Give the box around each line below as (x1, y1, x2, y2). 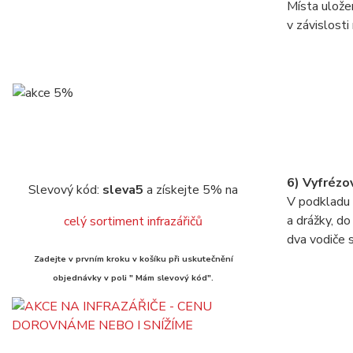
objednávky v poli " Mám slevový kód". (53, 272, 214, 284)
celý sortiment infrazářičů (64, 213, 203, 230)
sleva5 (102, 181, 143, 199)
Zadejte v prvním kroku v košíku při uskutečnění (33, 253, 233, 265)
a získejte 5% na (143, 181, 238, 199)
